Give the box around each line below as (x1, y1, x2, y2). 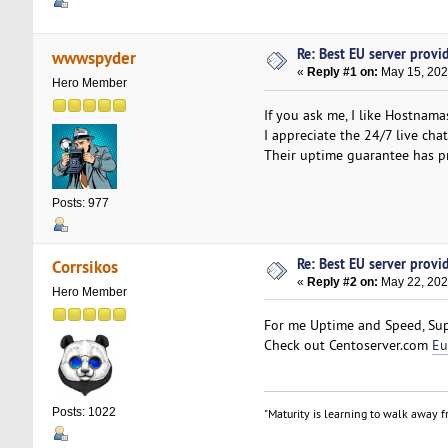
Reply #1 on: (307, 65, 379, 80)
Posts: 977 (51, 195, 109, 210)
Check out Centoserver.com (263, 335, 432, 354)
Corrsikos (52, 255, 119, 279)
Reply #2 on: (307, 274, 379, 289)
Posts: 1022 (51, 405, 116, 420)
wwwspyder (52, 45, 137, 69)
